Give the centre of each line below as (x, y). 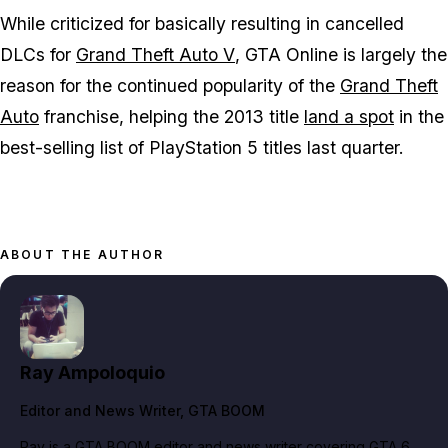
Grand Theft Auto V (155, 55)
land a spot (349, 117)
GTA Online (291, 55)
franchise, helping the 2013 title (171, 117)
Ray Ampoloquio (92, 373)
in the (419, 117)
